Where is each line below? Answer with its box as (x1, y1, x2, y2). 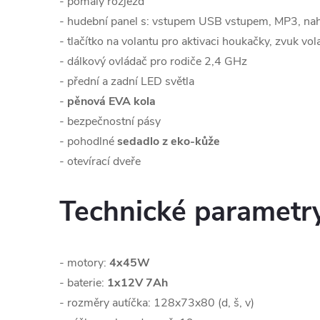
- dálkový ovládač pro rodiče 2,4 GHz (59, 53, 247, 69)
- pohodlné (59, 133, 117, 149)
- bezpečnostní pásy (59, 113, 161, 129)
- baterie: (59, 275, 107, 291)
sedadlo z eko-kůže (117, 133, 220, 149)
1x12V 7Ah (107, 275, 168, 291)
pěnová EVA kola (67, 93, 156, 109)
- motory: (59, 255, 106, 271)
